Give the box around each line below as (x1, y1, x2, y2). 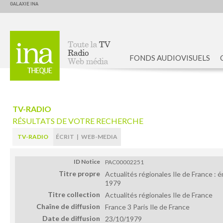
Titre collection (48, 190, 100, 199)
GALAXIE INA (10, 1, 38, 6)
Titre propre (59, 169, 100, 178)
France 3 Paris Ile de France (105, 203, 190, 211)
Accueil (70, 68, 89, 74)
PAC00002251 (105, 158, 144, 166)
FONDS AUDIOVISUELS (129, 53, 210, 62)
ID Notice (74, 158, 100, 165)
